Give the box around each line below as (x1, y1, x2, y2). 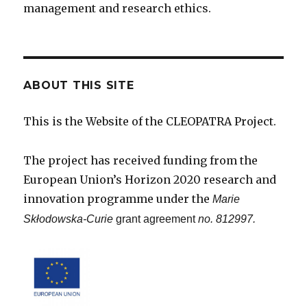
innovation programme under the (23, 192, 213, 206)
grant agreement (116, 213, 196, 225)
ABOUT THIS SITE (23, 79, 134, 93)
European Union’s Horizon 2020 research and (23, 173, 277, 187)
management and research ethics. (23, 1, 212, 16)
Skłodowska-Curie (23, 213, 116, 225)
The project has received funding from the (23, 153, 258, 168)
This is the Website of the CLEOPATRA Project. (23, 114, 277, 129)
